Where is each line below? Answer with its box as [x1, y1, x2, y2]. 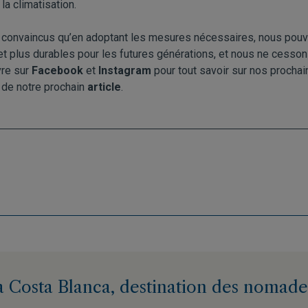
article [87, 80, 121, 93]
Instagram [98, 63, 151, 77]
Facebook [32, 63, 83, 77]
